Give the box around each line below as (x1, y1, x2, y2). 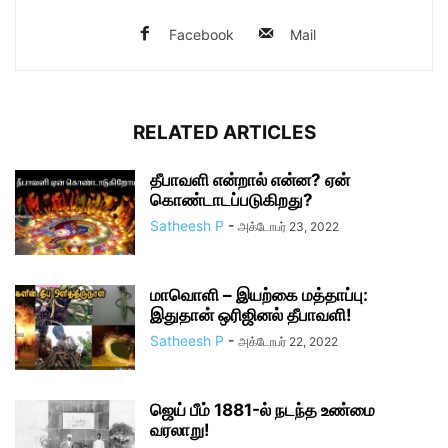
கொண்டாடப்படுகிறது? (150, 190, 313, 210)
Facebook (168, 26, 234, 43)
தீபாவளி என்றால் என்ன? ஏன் (150, 170, 350, 190)
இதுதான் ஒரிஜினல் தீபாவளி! (150, 305, 352, 325)
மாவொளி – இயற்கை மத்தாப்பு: (150, 285, 368, 305)
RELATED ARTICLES (132, 121, 316, 144)
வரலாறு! (150, 420, 210, 440)
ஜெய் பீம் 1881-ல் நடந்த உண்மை (150, 400, 375, 420)
